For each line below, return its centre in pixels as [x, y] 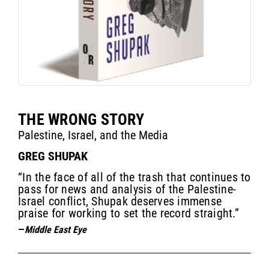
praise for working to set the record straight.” [128, 213]
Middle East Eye [56, 229]
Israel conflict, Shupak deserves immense [120, 201]
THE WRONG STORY [81, 119]
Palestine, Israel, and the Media [93, 135]
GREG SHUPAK [53, 156]
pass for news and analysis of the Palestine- [127, 189]
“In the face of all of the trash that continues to [134, 177]
